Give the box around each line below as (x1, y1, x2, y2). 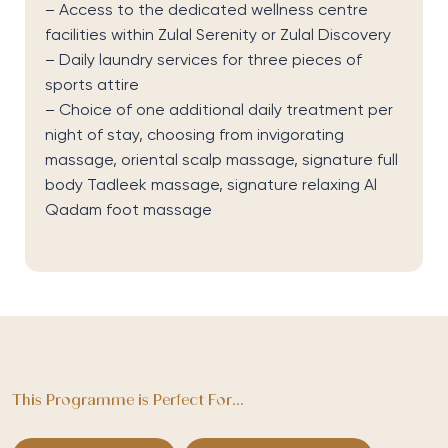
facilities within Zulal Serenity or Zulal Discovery (44, 28, 391, 45)
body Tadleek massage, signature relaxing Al (44, 178, 377, 195)
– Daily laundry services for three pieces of (44, 53, 362, 70)
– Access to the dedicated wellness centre (44, 3, 368, 20)
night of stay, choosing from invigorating (44, 128, 344, 145)
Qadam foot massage (44, 203, 212, 220)
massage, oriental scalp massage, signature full (44, 153, 398, 170)
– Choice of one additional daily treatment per (44, 103, 393, 120)
